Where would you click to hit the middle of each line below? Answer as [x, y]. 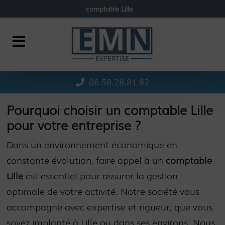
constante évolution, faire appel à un [86, 159]
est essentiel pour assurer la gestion [101, 175]
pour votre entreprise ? [74, 125]
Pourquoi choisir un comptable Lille [110, 110]
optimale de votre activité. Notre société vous [103, 191]
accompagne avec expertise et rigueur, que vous [110, 206]
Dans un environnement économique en [92, 144]
